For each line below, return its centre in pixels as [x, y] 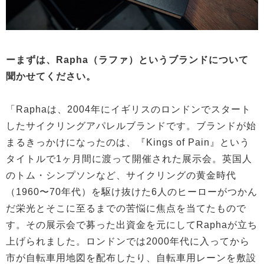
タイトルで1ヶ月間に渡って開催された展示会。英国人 [129, 159]
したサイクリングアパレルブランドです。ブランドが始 [131, 126]
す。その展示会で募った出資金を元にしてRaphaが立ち [132, 225]
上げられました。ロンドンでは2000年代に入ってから [128, 241]
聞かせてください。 [51, 76]
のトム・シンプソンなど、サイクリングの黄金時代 [121, 175]
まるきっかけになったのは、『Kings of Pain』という [128, 142]
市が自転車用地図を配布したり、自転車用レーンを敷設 [131, 258]
